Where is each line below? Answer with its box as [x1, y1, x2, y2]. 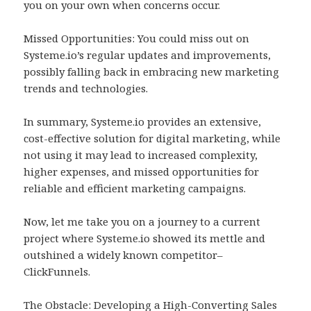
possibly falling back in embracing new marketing [24, 65, 280, 79]
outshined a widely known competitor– [24, 248, 224, 262]
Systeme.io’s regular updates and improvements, [24, 48, 271, 62]
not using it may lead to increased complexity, [24, 148, 258, 162]
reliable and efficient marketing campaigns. [24, 181, 246, 196]
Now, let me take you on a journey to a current [24, 215, 261, 229]
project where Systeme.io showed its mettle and [24, 231, 266, 246]
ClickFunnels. [24, 264, 91, 279]
